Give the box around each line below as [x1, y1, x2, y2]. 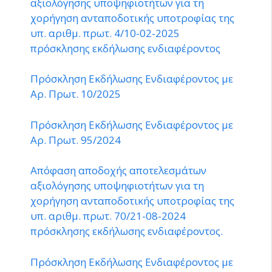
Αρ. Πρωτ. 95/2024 [30, 132, 121, 147]
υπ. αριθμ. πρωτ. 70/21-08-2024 [30, 209, 186, 223]
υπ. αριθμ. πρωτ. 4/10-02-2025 [30, 25, 180, 40]
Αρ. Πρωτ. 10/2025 [30, 87, 121, 101]
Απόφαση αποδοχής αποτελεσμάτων [30, 163, 206, 177]
